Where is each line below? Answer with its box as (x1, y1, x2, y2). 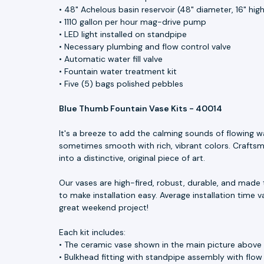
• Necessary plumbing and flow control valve (59, 41, 231, 52)
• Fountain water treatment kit (59, 65, 177, 77)
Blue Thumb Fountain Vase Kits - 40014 (59, 103, 222, 114)
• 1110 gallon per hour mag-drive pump (59, 16, 206, 27)
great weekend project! (59, 202, 148, 213)
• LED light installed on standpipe (59, 28, 187, 39)
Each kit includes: (59, 226, 126, 237)
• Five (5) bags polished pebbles (59, 78, 183, 89)
